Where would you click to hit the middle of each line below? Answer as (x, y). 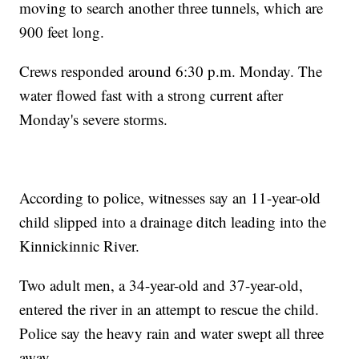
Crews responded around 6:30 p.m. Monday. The (171, 71)
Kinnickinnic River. (80, 246)
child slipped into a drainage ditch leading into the (173, 222)
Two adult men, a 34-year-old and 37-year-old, (161, 285)
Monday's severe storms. (94, 119)
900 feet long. (62, 32)
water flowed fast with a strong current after (151, 95)
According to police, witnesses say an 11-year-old (170, 198)
